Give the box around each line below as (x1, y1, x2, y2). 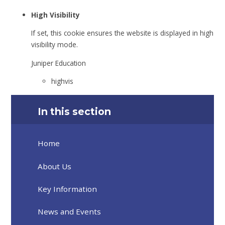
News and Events (38, 206, 101, 217)
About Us (38, 161, 72, 171)
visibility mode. (31, 40, 78, 50)
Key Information (38, 183, 97, 194)
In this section (38, 105, 111, 118)
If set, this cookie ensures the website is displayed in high (31, 28, 214, 38)
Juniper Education (31, 58, 86, 68)
